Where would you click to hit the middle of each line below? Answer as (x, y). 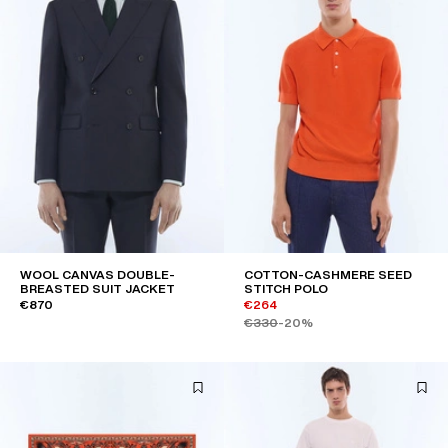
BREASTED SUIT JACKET (97, 289)
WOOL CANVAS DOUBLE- (97, 275)
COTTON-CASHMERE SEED (328, 275)
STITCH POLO (286, 289)
